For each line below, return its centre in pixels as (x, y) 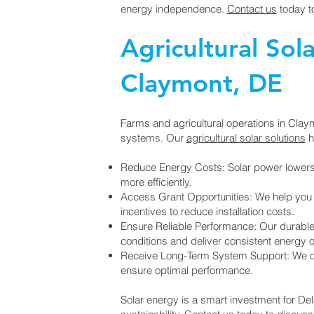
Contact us (252, 9)
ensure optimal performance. (186, 270)
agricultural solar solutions (246, 138)
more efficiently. (156, 182)
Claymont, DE (201, 83)
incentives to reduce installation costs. (207, 211)
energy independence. (173, 9)
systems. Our (153, 138)
